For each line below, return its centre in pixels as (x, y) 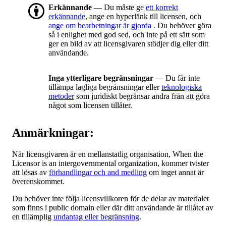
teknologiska (182, 87)
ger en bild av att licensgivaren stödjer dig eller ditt (128, 44)
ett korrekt (162, 8)
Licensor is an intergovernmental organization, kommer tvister (110, 163)
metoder (61, 96)
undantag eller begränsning (96, 217)
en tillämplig (33, 217)
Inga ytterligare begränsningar (101, 78)
